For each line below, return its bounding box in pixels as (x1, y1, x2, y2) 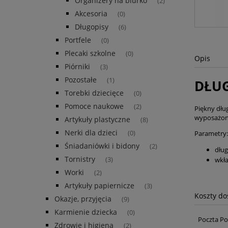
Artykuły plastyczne (65, 115, 130, 125)
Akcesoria (75, 9, 107, 19)
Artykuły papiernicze (65, 181, 134, 191)
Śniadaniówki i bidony (65, 141, 139, 151)
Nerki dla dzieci (65, 128, 118, 138)
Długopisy (75, 22, 108, 32)
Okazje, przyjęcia (54, 194, 111, 204)
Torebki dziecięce (65, 88, 124, 98)
